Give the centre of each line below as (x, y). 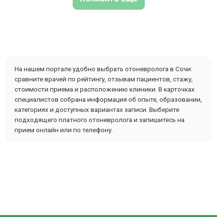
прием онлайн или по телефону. (64, 130)
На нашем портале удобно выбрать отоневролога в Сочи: (103, 69)
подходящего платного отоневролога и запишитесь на (100, 120)
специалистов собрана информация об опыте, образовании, (108, 100)
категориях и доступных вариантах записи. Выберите (97, 110)
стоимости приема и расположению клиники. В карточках (105, 89)
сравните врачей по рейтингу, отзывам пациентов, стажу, (104, 79)
